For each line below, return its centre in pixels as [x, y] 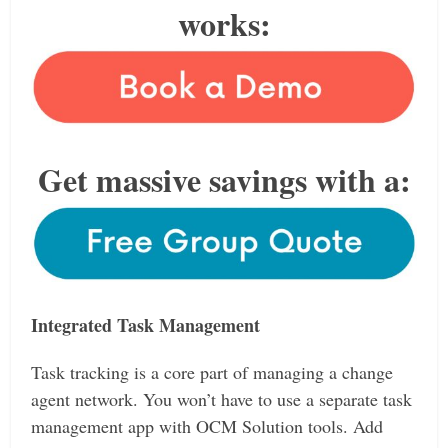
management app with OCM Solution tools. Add [207, 425]
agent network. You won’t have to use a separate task [222, 398]
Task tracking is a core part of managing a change [212, 371]
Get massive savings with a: [224, 180]
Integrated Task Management [146, 324]
